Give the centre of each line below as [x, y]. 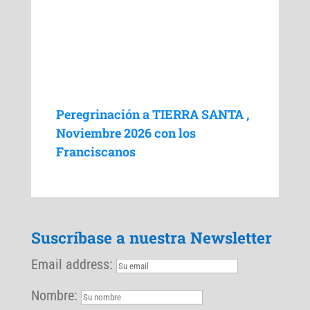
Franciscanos [95, 152]
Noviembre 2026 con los [126, 133]
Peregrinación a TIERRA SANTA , [152, 115]
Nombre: [54, 295]
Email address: [73, 264]
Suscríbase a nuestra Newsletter [151, 237]
